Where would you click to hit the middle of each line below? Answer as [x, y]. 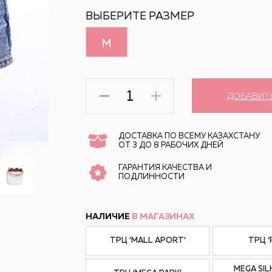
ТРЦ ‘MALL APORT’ [148, 241]
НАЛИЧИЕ [109, 217]
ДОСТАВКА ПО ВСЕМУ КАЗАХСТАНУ [189, 136]
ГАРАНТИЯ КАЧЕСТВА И [165, 168]
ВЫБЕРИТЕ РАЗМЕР [141, 16]
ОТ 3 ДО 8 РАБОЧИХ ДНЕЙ [171, 145]
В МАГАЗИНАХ [163, 217]
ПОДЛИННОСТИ [151, 177]
